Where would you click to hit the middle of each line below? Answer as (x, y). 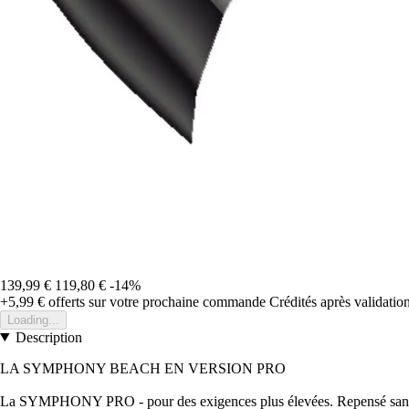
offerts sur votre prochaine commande (155, 301)
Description (48, 337)
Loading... (33, 320)
